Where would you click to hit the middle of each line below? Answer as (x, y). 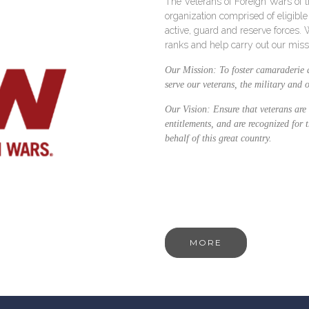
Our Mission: (192, 70)
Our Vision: (189, 109)
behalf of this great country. (218, 138)
